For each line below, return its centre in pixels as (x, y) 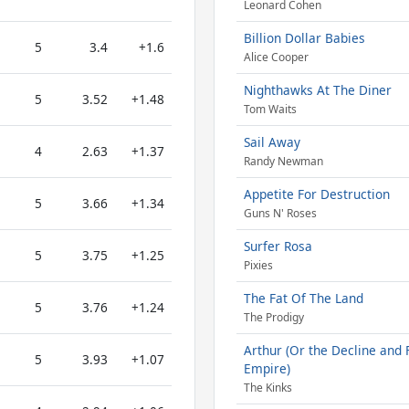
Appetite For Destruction (316, 194)
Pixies (258, 266)
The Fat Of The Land (303, 298)
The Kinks (267, 388)
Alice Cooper (276, 58)
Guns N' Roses (280, 214)
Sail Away (272, 142)
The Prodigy (273, 318)
